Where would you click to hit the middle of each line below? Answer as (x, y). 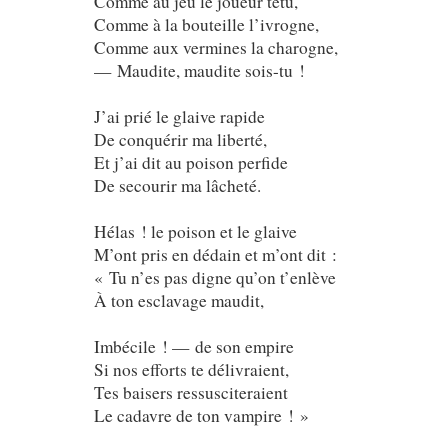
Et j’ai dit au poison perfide (190, 162)
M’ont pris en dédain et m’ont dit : (215, 254)
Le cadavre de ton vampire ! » (201, 415)
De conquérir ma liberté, (180, 139)
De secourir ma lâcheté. (177, 185)
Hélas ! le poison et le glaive (195, 231)
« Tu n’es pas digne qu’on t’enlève (214, 277)
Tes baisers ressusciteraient (190, 392)
